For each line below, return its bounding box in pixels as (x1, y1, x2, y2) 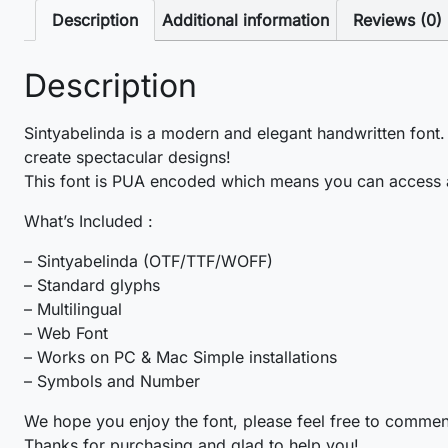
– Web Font (24, 322, 108, 343)
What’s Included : (24, 210, 153, 231)
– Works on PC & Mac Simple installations (24, 346, 337, 367)
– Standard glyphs (24, 274, 160, 295)
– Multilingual (24, 298, 122, 319)
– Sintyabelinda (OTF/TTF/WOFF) (24, 250, 273, 271)
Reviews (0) (353, 9, 442, 30)
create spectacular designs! (24, 146, 231, 167)
